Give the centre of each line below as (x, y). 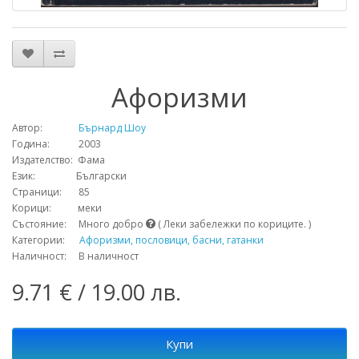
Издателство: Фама (58, 160)
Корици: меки (57, 208)
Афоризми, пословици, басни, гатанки (171, 240)
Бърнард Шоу (95, 128)
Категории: (46, 240)
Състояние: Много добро (79, 224)
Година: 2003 (56, 144)
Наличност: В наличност (75, 256)
